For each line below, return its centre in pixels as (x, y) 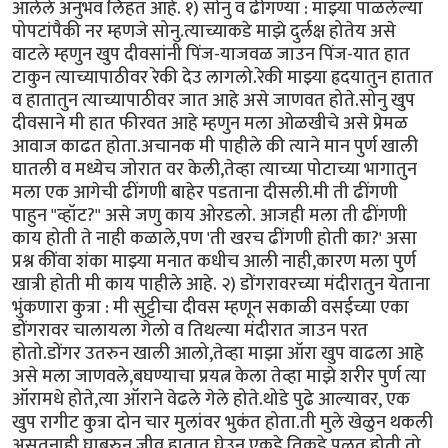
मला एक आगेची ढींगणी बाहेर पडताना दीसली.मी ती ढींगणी (205, 192)
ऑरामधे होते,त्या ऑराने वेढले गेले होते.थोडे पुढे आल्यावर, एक (211, 399)
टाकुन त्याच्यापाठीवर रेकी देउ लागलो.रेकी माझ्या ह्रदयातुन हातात (222, 77)
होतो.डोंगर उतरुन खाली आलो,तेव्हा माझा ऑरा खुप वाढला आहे (218, 353)
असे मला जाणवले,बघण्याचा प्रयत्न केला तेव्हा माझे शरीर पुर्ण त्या (219, 376)
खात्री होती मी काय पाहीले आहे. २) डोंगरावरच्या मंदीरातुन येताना (221, 284)
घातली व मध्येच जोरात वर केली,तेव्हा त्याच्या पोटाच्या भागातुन (214, 169)
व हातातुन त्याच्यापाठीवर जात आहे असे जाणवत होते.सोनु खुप (213, 100)
